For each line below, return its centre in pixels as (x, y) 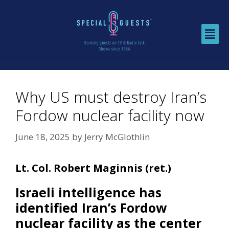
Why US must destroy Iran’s (111, 97)
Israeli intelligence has (88, 192)
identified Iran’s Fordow (91, 207)
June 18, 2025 (43, 136)
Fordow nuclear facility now (110, 116)
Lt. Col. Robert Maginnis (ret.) (93, 168)
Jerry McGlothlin (117, 136)
